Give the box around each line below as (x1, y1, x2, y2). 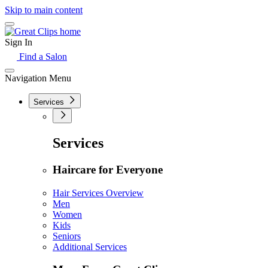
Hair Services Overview (53, 187, 144, 198)
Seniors (53, 230, 81, 241)
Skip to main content (5, 5, 83, 15)
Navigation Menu (5, 73, 71, 83)
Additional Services (53, 241, 127, 252)
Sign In (5, 37, 32, 47)
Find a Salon (17, 51, 67, 62)
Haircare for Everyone (53, 163, 163, 176)
